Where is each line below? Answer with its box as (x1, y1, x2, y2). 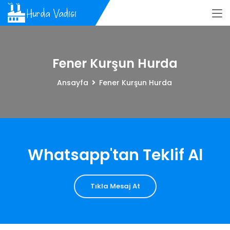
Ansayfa (56, 78, 88, 88)
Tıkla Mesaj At (90, 181, 140, 191)
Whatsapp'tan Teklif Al (27, 144, 203, 166)
